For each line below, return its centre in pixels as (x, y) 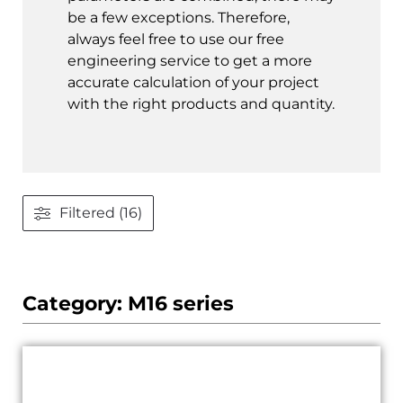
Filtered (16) (101, 213)
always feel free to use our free (176, 39)
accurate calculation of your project (193, 82)
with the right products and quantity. (201, 103)
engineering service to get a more (190, 60)
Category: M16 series (128, 304)
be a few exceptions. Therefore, (179, 17)
